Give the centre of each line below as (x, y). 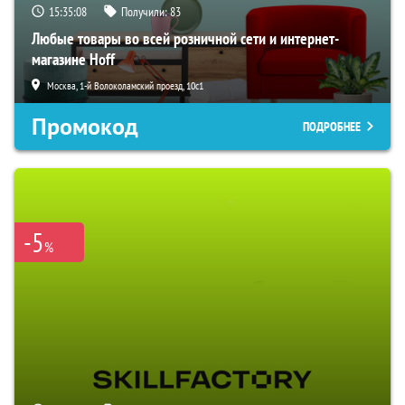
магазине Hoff (73, 59)
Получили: (146, 11)
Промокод (85, 126)
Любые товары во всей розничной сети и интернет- (185, 38)
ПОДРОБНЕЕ (332, 126)
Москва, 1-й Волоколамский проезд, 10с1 (125, 85)
